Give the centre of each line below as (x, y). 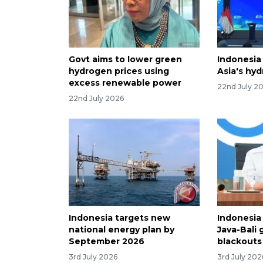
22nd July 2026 (96, 98)
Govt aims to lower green (125, 60)
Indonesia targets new (119, 218)
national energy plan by (122, 229)
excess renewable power (125, 83)
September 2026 (107, 241)
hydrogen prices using (119, 71)
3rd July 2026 (93, 257)
